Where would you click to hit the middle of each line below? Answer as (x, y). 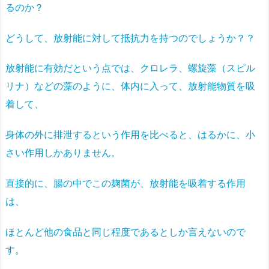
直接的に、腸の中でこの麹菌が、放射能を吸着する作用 (125, 183)
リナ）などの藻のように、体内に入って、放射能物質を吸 (130, 86)
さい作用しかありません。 (63, 153)
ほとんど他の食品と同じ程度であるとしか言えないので (125, 231)
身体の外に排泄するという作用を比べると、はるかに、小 (130, 135)
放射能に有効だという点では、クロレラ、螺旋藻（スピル (130, 68)
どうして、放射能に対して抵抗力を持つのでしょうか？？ (130, 38)
